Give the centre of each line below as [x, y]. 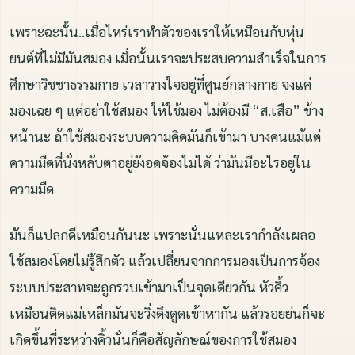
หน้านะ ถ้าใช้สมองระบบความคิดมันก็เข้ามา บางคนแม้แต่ [165, 137]
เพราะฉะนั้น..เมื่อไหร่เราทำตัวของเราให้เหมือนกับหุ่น [157, 32]
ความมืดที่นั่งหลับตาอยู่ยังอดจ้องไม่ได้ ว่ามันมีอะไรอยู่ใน [160, 163]
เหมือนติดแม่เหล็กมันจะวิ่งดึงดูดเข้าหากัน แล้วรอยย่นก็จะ [167, 313]
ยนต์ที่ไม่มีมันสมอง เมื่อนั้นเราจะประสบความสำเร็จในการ [168, 58]
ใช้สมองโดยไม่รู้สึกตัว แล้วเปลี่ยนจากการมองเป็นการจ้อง [165, 261]
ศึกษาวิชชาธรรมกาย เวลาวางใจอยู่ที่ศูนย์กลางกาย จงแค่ [160, 84]
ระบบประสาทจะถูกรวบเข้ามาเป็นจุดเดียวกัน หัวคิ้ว [149, 287]
